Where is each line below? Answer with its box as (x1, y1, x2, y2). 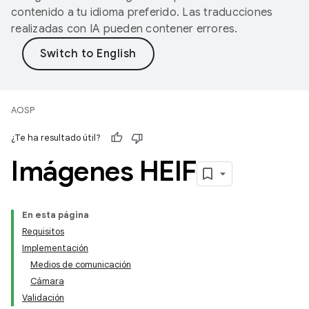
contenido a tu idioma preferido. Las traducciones (11, 6, 273, 19)
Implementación (22, 242, 88, 254)
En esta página (22, 209, 89, 221)
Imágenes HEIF (11, 154, 197, 188)
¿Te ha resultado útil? (11, 132, 101, 143)
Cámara (30, 275, 64, 287)
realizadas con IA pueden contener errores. (11, 22, 238, 36)
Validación (22, 292, 64, 303)
